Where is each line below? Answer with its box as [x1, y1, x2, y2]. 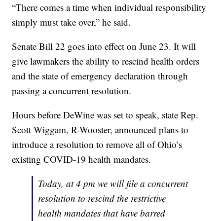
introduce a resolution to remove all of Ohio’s [12, 138, 183, 151]
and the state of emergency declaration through [12, 70, 188, 82]
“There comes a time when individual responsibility [12, 1, 207, 14]
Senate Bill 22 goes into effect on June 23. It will [12, 40, 196, 53]
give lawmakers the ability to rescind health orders [12, 55, 200, 68]
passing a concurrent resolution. [12, 84, 132, 97]
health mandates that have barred [38, 207, 166, 220]
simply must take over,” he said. [12, 16, 131, 29]
